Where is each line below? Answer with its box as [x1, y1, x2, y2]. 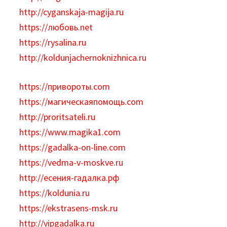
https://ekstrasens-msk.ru [19, 202, 118, 214]
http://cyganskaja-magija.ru [19, 6, 124, 18]
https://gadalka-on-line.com [19, 141, 126, 153]
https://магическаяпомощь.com [19, 96, 144, 107]
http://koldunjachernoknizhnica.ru [19, 52, 147, 63]
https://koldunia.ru [19, 187, 90, 199]
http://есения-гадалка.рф [19, 172, 120, 183]
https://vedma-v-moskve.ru [19, 157, 124, 168]
